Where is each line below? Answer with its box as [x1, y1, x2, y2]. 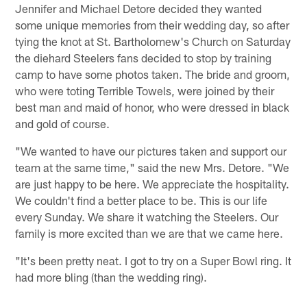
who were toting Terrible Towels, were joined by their [15, 84, 275, 98]
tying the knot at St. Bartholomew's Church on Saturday [15, 34, 291, 49]
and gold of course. [15, 116, 110, 131]
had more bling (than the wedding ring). [15, 270, 208, 284]
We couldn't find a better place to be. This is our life [15, 193, 268, 208]
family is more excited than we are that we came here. [15, 226, 284, 241]
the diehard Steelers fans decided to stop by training [15, 51, 272, 65]
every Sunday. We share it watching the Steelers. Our [15, 210, 279, 224]
